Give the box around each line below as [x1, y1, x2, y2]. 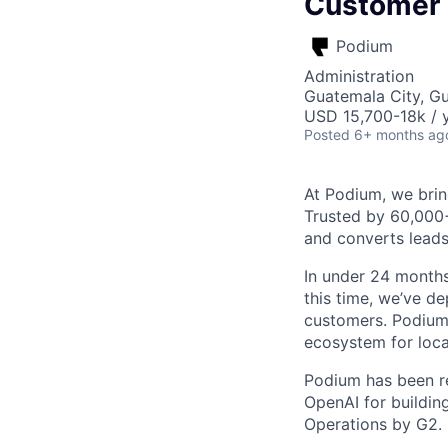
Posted [304, 126, 350, 143]
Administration [304, 66, 414, 86]
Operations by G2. [304, 414, 442, 434]
